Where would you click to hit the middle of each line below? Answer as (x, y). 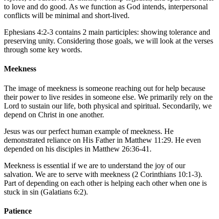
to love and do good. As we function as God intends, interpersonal (106, 6)
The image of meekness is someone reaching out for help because (105, 88)
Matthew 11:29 (148, 140)
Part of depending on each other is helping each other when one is (105, 183)
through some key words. (43, 49)
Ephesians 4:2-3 (29, 32)
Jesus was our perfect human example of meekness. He (89, 131)
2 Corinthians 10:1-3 (166, 174)
